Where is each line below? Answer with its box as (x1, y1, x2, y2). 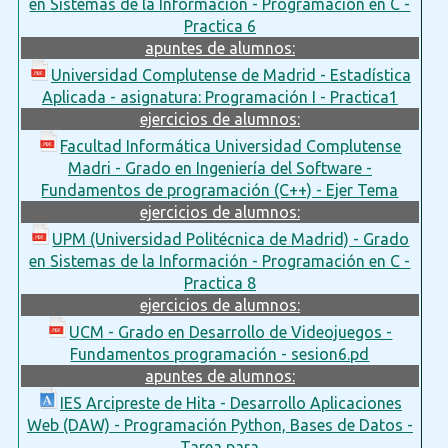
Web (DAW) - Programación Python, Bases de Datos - (26, 415, 413, 434)
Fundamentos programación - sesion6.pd (70, 344, 370, 363)
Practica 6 (183, 16, 256, 35)
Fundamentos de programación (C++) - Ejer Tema (41, 180, 399, 199)
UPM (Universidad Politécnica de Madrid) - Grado (52, 229, 410, 248)
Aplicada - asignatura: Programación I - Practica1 (41, 87, 398, 106)
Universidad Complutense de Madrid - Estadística (50, 65, 411, 84)
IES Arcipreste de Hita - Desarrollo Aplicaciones (59, 393, 402, 412)
